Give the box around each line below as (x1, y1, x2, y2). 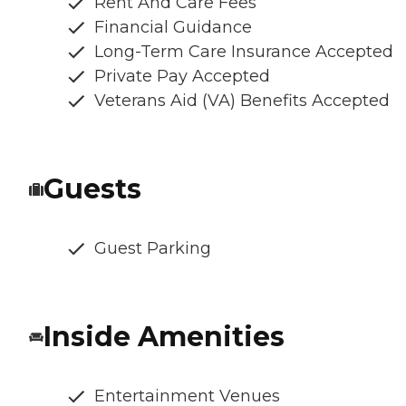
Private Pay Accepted (94, 66, 270, 87)
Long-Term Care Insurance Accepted (94, 42, 393, 63)
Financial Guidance (94, 17, 252, 38)
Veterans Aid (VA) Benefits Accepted (94, 91, 390, 111)
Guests (43, 172, 141, 207)
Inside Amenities (43, 320, 285, 354)
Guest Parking (94, 238, 211, 259)
